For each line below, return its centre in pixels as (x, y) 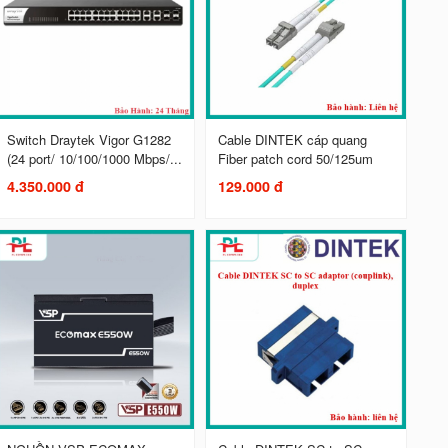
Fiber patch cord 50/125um (295, 159)
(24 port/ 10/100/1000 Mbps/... (94, 159)
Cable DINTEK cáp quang (292, 140)
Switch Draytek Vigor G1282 (88, 140)
